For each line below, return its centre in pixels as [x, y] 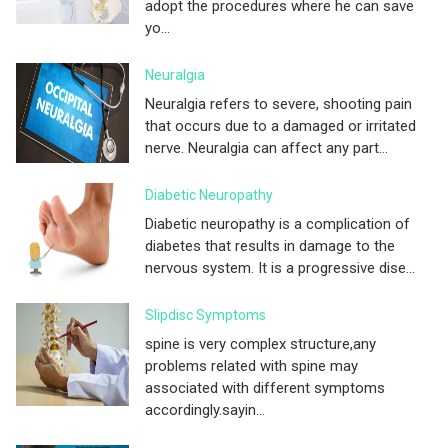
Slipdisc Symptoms [205, 315]
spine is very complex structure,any [260, 344]
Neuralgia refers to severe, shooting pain [278, 104]
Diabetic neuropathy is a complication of [277, 224]
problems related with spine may [251, 366]
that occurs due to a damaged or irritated [280, 126]
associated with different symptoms [265, 388]
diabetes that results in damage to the [270, 246]
